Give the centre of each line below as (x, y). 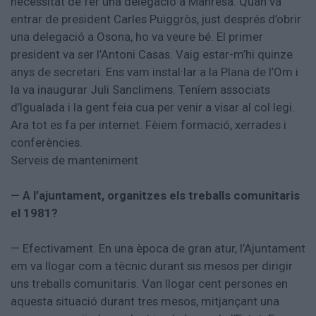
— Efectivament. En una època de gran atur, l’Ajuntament (158, 249)
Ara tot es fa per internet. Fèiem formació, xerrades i (148, 125)
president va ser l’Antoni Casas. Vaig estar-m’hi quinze (152, 55)
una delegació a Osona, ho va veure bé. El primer (137, 37)
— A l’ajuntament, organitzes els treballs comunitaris (155, 196)
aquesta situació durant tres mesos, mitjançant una (145, 302)
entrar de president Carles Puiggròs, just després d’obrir (156, 19)
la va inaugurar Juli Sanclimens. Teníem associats (140, 90)
